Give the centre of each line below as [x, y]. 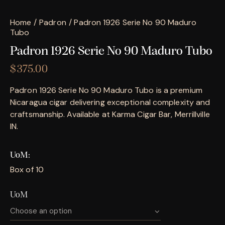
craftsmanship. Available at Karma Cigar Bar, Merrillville [110, 114]
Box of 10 [27, 169]
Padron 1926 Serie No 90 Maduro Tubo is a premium [106, 90]
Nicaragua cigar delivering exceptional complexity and [110, 102]
